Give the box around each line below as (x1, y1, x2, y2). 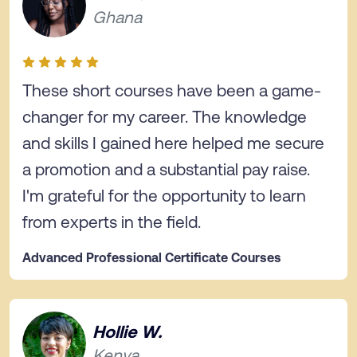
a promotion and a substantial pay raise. (22, 159, 310, 178)
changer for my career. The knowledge (22, 106, 307, 126)
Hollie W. (92, 320, 162, 341)
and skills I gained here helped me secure (22, 132, 324, 152)
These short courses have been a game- (22, 80, 321, 100)
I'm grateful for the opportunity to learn (22, 185, 306, 205)
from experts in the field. (22, 211, 201, 231)
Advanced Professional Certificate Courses (22, 249, 281, 265)
